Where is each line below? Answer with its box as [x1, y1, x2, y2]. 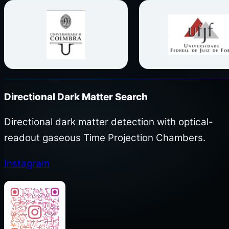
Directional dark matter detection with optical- [4, 116, 213, 128]
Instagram [4, 157, 50, 170]
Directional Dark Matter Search [4, 90, 148, 103]
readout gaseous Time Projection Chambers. [4, 132, 205, 144]
